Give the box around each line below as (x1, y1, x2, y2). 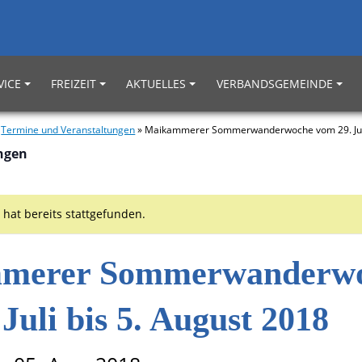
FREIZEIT (51, 75, 97, 91)
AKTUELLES (126, 75, 187, 91)
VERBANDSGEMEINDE (216, 75, 333, 91)
